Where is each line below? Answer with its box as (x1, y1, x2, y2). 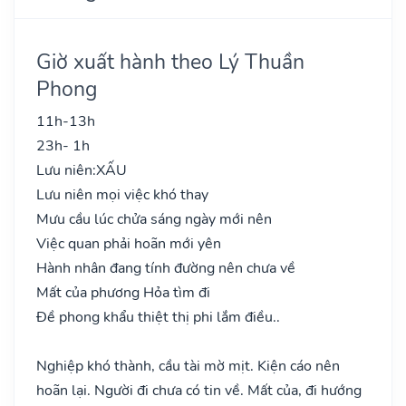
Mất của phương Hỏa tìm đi (36, 282, 210, 303)
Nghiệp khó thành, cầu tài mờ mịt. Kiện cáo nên (36, 355, 340, 376)
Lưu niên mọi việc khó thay (36, 184, 208, 205)
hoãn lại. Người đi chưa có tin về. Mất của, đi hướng (36, 380, 362, 401)
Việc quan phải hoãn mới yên (36, 233, 221, 254)
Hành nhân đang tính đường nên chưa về (36, 257, 295, 278)
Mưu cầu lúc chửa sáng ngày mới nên (36, 208, 272, 229)
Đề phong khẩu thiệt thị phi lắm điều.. (36, 306, 280, 327)
